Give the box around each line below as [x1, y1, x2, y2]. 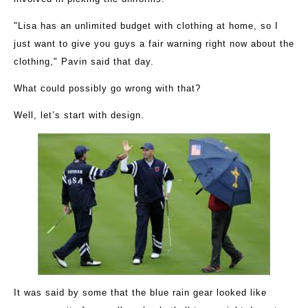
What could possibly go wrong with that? [14, 83, 201, 94]
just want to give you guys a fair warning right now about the [14, 38, 294, 49]
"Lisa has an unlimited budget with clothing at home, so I [14, 21, 278, 32]
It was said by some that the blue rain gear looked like [14, 287, 267, 298]
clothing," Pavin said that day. [14, 56, 154, 67]
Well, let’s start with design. [14, 110, 144, 121]
